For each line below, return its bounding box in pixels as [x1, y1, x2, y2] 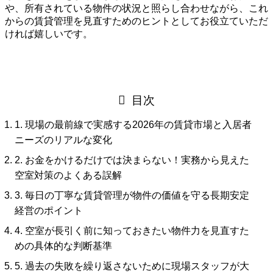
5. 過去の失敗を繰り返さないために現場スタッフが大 [15, 261, 249, 272]
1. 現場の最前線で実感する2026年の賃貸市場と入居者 [15, 119, 252, 130]
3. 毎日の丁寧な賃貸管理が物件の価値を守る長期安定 [15, 190, 249, 201]
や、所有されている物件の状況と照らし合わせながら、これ [5, 2, 268, 13]
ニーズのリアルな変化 [15, 135, 112, 146]
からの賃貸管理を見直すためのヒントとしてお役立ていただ [5, 15, 268, 26]
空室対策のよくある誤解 [15, 170, 122, 181]
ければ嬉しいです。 [5, 28, 93, 39]
